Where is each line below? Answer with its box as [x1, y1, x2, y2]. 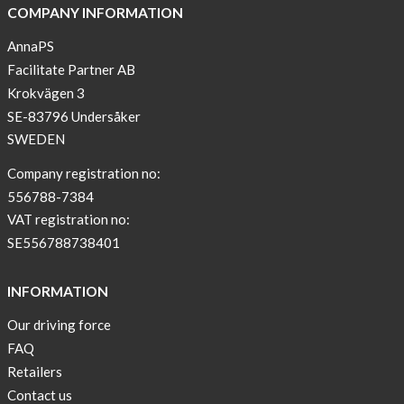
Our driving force [6, 317, 111, 334]
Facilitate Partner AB [6, 60, 135, 78]
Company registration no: [6, 164, 161, 181]
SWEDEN [6, 131, 65, 148]
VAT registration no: [6, 211, 130, 228]
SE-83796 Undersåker [6, 107, 141, 124]
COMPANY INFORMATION [6, 3, 183, 21]
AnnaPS [6, 38, 54, 55]
